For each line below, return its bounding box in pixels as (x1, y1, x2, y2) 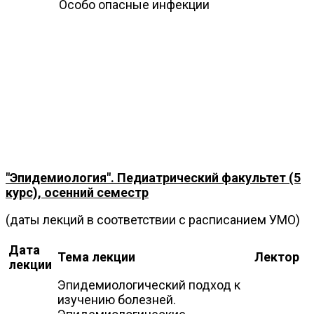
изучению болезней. (57, 292, 176, 307)
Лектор (254, 249, 299, 264)
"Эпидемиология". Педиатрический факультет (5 (6, 170, 301, 185)
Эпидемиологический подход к (57, 277, 240, 292)
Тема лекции (57, 249, 135, 264)
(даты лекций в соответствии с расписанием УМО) (6, 212, 300, 227)
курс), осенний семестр (6, 184, 149, 200)
